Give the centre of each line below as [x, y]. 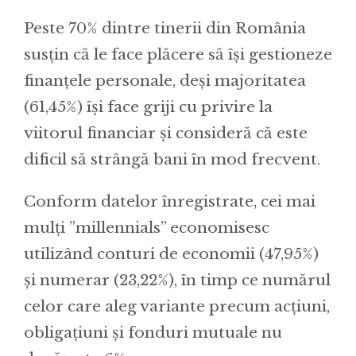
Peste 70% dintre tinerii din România [165, 28]
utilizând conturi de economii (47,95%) [171, 254]
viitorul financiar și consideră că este [166, 133]
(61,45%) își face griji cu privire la [148, 107]
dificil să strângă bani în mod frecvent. [172, 159]
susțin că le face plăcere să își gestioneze [178, 54]
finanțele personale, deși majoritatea [165, 81]
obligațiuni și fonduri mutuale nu [153, 333]
